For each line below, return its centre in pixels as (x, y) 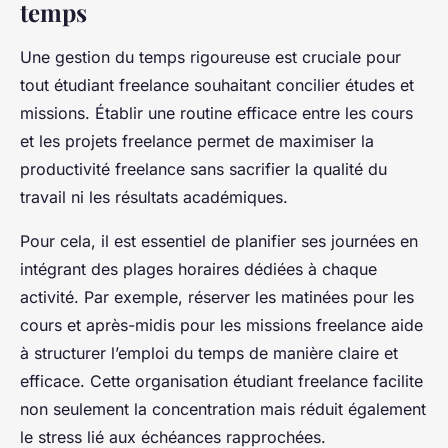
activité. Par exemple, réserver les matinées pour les (217, 296)
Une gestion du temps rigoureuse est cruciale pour (210, 56)
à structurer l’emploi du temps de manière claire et (209, 352)
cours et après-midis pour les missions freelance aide (221, 324)
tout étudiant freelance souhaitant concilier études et (217, 84)
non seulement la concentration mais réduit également (223, 408)
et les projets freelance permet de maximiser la (197, 140)
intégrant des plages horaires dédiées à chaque (198, 268)
